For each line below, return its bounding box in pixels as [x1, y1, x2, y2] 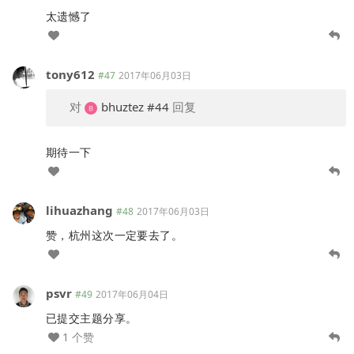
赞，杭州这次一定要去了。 [46, 227, 183, 243]
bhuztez [101, 98, 144, 115]
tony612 [46, 66, 95, 82]
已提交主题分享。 [46, 310, 137, 326]
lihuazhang [46, 201, 113, 218]
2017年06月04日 [96, 287, 168, 301]
